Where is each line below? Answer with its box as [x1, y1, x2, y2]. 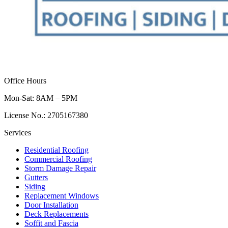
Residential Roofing [24, 145, 89, 154]
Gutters [24, 173, 48, 182]
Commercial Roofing [24, 154, 92, 163]
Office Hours [4, 76, 46, 85]
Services [4, 128, 31, 137]
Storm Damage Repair [24, 163, 96, 173]
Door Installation [24, 200, 78, 209]
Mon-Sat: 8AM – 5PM [4, 93, 77, 102]
